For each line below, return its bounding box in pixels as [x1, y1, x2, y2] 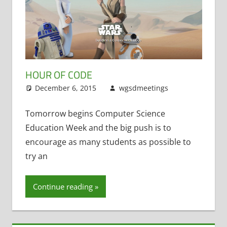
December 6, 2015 [35, 83, 97, 93]
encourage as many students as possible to [25, 136, 191, 147]
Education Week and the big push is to [25, 122, 171, 133]
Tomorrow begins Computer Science [25, 107, 165, 119]
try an [25, 150, 48, 162]
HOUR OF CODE [25, 66, 92, 83]
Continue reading [32, 181, 93, 192]
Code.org [178, 95, 209, 105]
